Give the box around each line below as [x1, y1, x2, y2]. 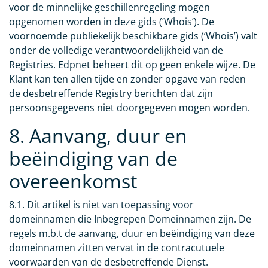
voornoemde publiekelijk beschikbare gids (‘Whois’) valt [9, 29, 257, 43]
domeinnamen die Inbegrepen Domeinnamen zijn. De [9, 212, 251, 226]
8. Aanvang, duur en [9, 123, 187, 149]
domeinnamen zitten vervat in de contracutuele [9, 241, 224, 255]
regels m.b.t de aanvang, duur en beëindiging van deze [9, 227, 255, 240]
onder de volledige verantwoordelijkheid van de [9, 44, 223, 57]
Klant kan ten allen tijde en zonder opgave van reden [9, 72, 246, 86]
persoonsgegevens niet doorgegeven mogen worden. [9, 101, 250, 115]
